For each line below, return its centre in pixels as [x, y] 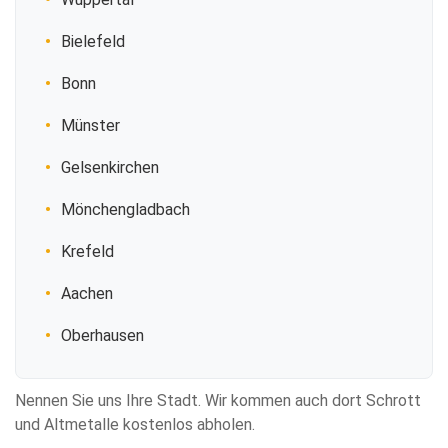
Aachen [87, 293]
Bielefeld [93, 41]
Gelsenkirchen [110, 167]
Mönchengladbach [125, 209]
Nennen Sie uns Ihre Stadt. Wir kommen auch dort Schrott [218, 400]
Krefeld [87, 251]
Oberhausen [102, 335]
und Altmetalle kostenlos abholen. [135, 424]
